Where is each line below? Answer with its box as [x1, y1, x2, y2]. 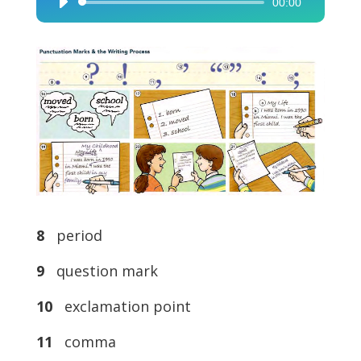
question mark [48, 261, 158, 281]
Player [48, 19, 81, 35]
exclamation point [52, 297, 191, 317]
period [48, 226, 102, 246]
